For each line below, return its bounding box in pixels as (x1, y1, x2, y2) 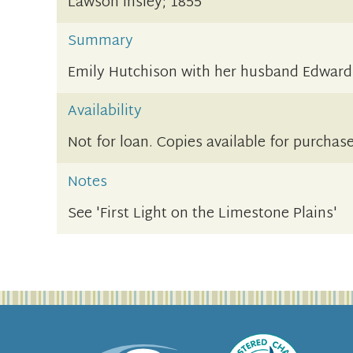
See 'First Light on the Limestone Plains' (68, 200, 338, 227)
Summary (68, 28, 134, 54)
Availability (68, 98, 143, 125)
